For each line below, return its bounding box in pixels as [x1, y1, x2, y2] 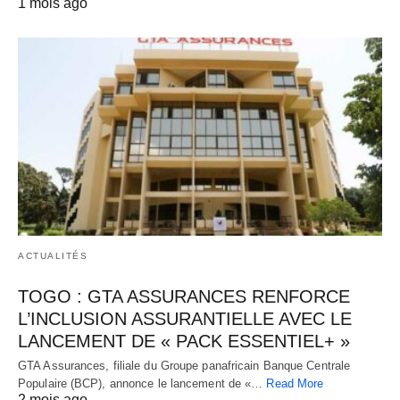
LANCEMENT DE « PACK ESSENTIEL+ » [18, 330, 350, 351]
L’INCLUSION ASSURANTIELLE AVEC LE [18, 308, 352, 329]
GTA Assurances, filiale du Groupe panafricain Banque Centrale [18, 358, 351, 372]
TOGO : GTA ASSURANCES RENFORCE [18, 286, 350, 306]
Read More [266, 376, 324, 390]
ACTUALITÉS [18, 250, 87, 261]
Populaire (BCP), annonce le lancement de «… [18, 376, 267, 390]
